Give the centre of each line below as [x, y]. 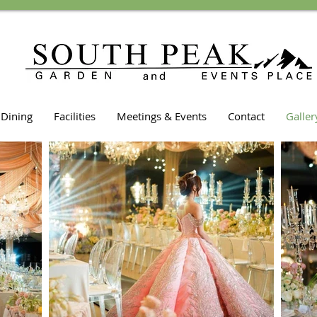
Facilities [75, 116]
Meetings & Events [162, 116]
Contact [246, 116]
